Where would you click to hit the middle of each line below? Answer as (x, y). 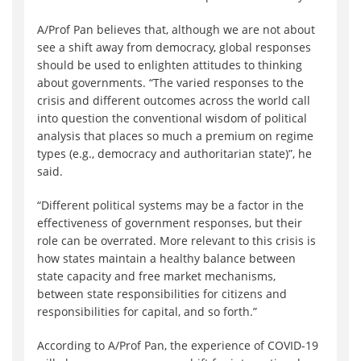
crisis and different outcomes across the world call (174, 101)
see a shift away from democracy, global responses (174, 48)
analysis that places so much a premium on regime (175, 136)
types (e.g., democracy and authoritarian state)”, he (174, 154)
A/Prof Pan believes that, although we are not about (176, 30)
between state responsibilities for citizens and (162, 294)
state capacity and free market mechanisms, (156, 276)
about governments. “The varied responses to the (170, 83)
